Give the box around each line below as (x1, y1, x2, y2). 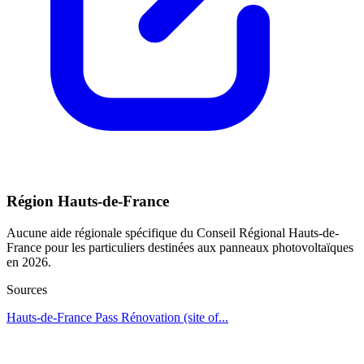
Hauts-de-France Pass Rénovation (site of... (6, 310, 228, 325)
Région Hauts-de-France (6, 193, 169, 210)
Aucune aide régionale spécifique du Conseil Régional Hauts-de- (6, 226, 339, 240)
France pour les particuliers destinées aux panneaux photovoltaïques (6, 240, 353, 255)
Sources (6, 283, 47, 297)
